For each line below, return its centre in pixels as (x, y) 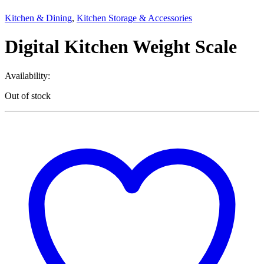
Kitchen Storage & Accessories (134, 18)
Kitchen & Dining (38, 18)
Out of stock (28, 95)
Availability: (27, 75)
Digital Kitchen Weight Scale (121, 47)
